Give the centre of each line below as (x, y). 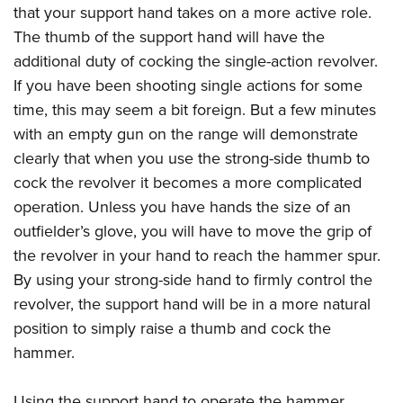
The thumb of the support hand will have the (169, 37)
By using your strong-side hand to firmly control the (193, 280)
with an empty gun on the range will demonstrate (186, 134)
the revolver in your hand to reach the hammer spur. (197, 256)
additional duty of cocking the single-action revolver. (196, 62)
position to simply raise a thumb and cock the (172, 329)
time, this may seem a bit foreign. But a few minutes (195, 110)
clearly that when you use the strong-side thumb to (192, 159)
